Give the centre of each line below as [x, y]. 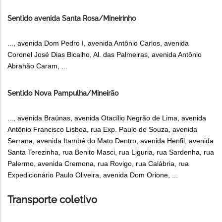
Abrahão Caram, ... [37, 66]
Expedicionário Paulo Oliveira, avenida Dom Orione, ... [93, 175]
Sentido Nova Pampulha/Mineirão [63, 93]
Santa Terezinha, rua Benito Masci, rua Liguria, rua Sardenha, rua [111, 152]
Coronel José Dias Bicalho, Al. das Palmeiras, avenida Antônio [105, 55]
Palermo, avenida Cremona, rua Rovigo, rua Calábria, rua [98, 164]
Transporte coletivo [52, 200]
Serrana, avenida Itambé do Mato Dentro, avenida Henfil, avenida [111, 141]
